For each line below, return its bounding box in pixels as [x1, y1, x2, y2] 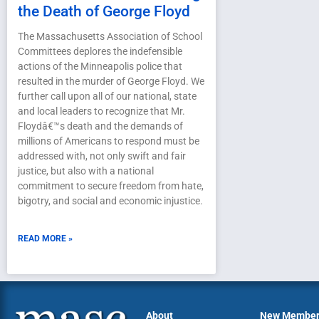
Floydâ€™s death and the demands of [18, 120, 183, 132]
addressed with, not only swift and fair [18, 150, 186, 162]
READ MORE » [18, 234, 73, 244]
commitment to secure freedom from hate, [18, 180, 204, 192]
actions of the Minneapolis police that [18, 61, 182, 73]
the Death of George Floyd [18, 3, 190, 21]
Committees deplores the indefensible [18, 46, 182, 58]
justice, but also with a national [18, 165, 154, 177]
